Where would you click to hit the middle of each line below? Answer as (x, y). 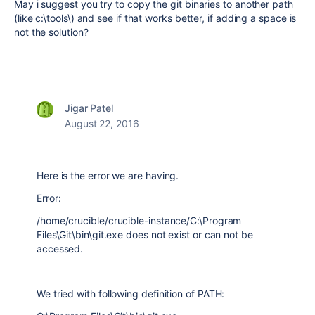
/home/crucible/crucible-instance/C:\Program (139, 220)
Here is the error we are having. (108, 175)
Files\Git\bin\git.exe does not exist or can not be (145, 234)
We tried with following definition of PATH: (131, 294)
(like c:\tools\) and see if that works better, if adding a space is (155, 18)
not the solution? (51, 32)
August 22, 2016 (102, 123)
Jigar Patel (89, 108)
